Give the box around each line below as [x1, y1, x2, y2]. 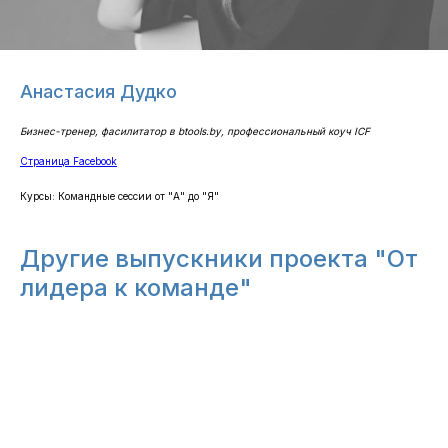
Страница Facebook [20, 155, 117, 167]
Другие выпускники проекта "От [20, 244, 418, 273]
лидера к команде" [20, 273, 252, 302]
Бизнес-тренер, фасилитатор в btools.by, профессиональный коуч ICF [20, 125, 370, 137]
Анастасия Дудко [20, 81, 177, 102]
